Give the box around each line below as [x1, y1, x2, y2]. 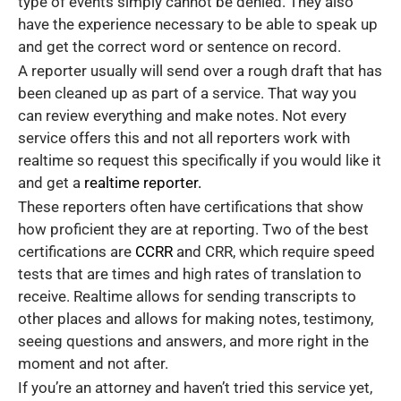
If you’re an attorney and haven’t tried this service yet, [18, 378, 372, 397]
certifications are [18, 242, 135, 260]
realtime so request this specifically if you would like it [18, 151, 381, 170]
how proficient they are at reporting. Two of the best [18, 219, 369, 238]
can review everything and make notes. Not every [18, 107, 346, 125]
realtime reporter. [84, 174, 201, 192]
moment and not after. [18, 354, 168, 372]
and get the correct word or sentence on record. [18, 38, 341, 56]
